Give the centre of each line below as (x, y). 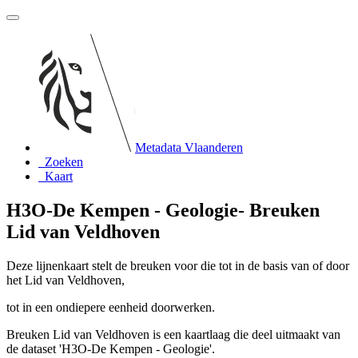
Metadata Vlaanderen (189, 147)
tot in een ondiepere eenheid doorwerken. (111, 307)
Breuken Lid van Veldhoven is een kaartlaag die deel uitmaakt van (173, 334)
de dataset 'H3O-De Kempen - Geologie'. (111, 348)
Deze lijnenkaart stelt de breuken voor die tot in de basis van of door (178, 265)
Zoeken (64, 162)
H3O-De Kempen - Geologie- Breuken (163, 210)
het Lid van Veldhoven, (66, 280)
